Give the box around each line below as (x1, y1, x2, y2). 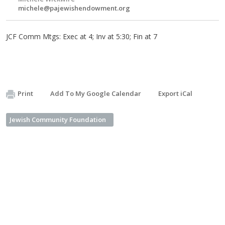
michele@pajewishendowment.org (18, 4, 130, 13)
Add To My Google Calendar (50, 89, 141, 98)
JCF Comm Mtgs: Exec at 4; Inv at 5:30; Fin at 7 (6, 32, 157, 41)
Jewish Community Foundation (10, 115, 106, 124)
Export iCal (158, 89, 192, 98)
